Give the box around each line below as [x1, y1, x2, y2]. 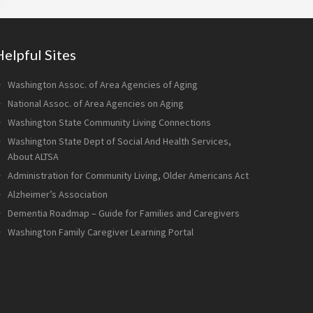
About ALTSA [8, 150, 59, 163]
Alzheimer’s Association [8, 188, 108, 201]
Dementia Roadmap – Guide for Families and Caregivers [8, 207, 240, 219]
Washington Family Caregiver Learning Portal [8, 226, 194, 238]
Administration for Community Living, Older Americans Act [8, 169, 249, 182]
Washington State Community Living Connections [8, 116, 211, 129]
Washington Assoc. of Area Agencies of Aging [8, 78, 198, 91]
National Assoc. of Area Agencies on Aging [8, 97, 184, 110]
